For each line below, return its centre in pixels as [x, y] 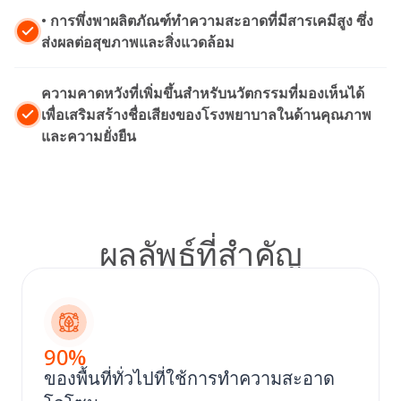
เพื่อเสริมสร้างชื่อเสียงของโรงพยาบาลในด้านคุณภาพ [206, 115]
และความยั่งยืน [89, 137]
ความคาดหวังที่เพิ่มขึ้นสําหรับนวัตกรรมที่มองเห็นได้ [203, 94]
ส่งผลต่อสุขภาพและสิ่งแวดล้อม [138, 43]
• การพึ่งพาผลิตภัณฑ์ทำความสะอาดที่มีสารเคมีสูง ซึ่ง [207, 21]
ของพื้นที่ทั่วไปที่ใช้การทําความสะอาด [189, 379]
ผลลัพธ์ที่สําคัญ [200, 253]
